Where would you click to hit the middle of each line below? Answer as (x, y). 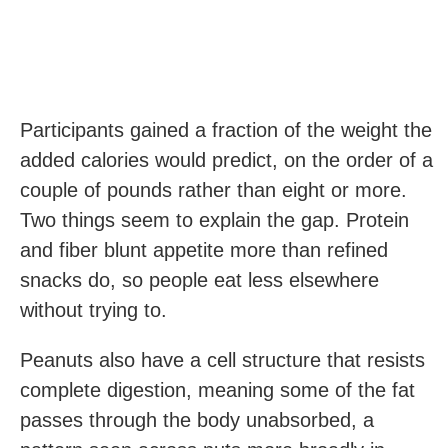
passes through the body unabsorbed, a (197, 420)
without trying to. (93, 310)
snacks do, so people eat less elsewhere (199, 280)
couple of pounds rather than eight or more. (213, 190)
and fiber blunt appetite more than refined (204, 250)
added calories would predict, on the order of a (226, 160)
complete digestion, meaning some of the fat (217, 390)
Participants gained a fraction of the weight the (226, 130)
